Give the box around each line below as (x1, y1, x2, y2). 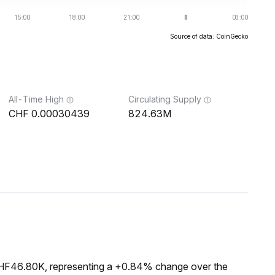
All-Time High (9, 94, 64, 104)
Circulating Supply (128, 94, 201, 104)
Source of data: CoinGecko (170, 33, 248, 40)
